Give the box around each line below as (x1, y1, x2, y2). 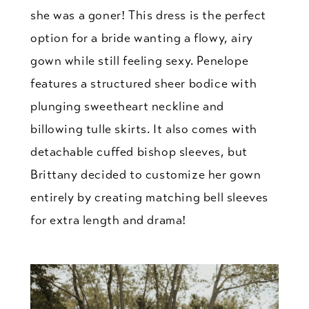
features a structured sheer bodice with (30, 75, 257, 91)
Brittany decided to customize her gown (30, 166, 261, 182)
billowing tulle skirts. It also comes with (30, 121, 257, 137)
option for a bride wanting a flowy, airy (30, 30, 253, 46)
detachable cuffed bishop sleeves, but (30, 143, 248, 159)
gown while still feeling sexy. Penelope (30, 52, 249, 68)
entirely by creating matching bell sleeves (30, 189, 268, 205)
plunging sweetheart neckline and (30, 98, 225, 114)
